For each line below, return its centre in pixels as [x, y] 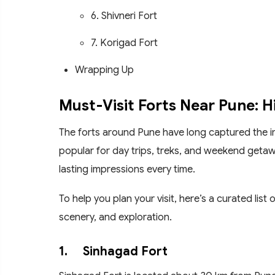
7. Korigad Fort [124, 42]
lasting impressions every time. [127, 169]
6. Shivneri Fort [124, 15]
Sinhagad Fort [125, 251]
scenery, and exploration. [115, 217]
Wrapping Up [104, 69]
